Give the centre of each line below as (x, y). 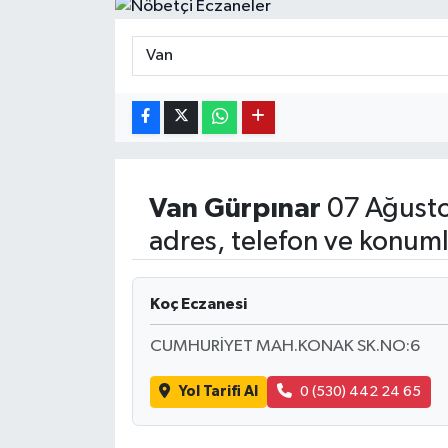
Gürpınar (262, 209)
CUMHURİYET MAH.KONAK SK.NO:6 (284, 346)
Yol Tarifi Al (218, 392)
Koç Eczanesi (198, 304)
